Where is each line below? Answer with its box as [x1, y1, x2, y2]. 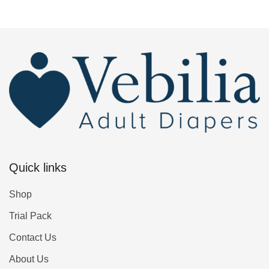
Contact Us [9, 232, 56, 243]
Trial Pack [9, 210, 52, 221]
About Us [9, 253, 49, 264]
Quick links [9, 160, 67, 174]
